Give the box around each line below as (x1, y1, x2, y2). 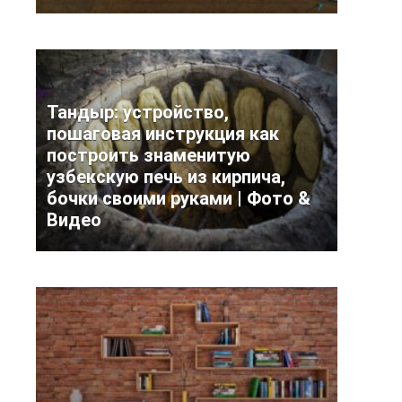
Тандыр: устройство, (47, 101, 229, 123)
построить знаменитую (47, 144, 250, 166)
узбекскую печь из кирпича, (47, 166, 285, 188)
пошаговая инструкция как (47, 123, 279, 144)
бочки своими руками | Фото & (47, 188, 310, 209)
